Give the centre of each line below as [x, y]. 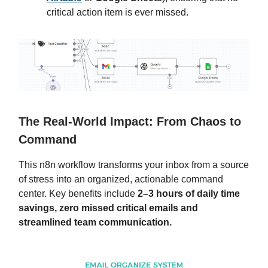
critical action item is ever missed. [118, 13]
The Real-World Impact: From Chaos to [130, 122]
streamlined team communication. [95, 223]
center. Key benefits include [77, 194]
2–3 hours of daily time [188, 194]
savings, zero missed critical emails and [108, 208]
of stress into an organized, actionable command [121, 179]
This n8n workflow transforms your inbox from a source [134, 165]
